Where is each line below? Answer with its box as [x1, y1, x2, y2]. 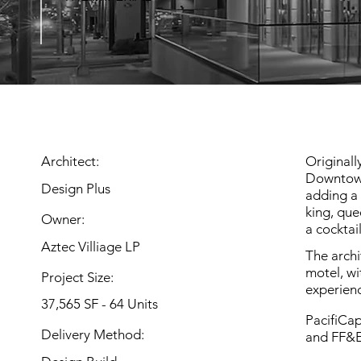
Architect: [41, 153, 100, 170]
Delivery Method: [41, 326, 145, 343]
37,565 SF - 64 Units [41, 296, 159, 313]
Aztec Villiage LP [41, 238, 141, 255]
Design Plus [41, 180, 111, 197]
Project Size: [41, 268, 114, 285]
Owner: [41, 210, 85, 227]
